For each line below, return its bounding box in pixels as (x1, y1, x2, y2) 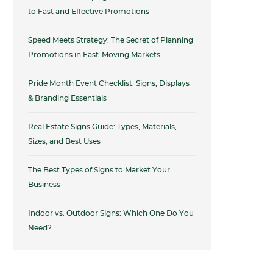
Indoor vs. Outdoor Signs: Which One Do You (28, 210, 194, 217)
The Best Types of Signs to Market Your (28, 166, 170, 174)
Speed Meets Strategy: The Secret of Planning (28, 37, 193, 44)
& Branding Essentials (28, 94, 107, 102)
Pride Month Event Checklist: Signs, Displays (28, 80, 190, 87)
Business (28, 181, 62, 188)
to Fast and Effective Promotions (28, 8, 149, 15)
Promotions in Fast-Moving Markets (28, 51, 160, 58)
